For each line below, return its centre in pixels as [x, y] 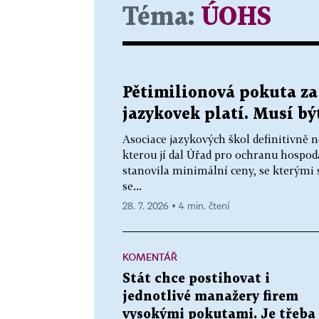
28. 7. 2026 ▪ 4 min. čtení [176, 206]
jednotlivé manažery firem [210, 296]
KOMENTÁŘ [150, 256]
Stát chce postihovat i [196, 278]
